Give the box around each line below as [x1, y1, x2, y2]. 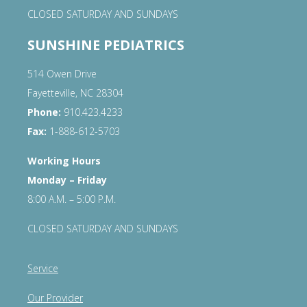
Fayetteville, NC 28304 [27, 86, 123, 100]
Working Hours [27, 154, 101, 168]
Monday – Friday [27, 173, 107, 187]
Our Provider [27, 291, 83, 305]
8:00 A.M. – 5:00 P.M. [27, 193, 116, 206]
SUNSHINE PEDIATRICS [27, 36, 184, 55]
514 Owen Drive [27, 67, 97, 81]
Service [27, 262, 58, 275]
